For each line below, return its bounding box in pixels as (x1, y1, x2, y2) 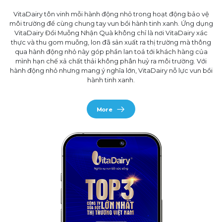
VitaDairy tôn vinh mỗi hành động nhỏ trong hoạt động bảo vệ (13, 10, 209, 18)
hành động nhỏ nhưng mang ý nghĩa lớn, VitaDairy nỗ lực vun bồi (9, 67, 213, 75)
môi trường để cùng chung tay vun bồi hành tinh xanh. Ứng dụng (9, 20, 213, 28)
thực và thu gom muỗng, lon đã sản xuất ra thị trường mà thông (11, 39, 211, 47)
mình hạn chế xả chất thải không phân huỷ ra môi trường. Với (15, 57, 207, 65)
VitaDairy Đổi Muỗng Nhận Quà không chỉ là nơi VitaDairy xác (14, 29, 208, 37)
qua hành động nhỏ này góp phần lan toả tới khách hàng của (14, 48, 208, 56)
